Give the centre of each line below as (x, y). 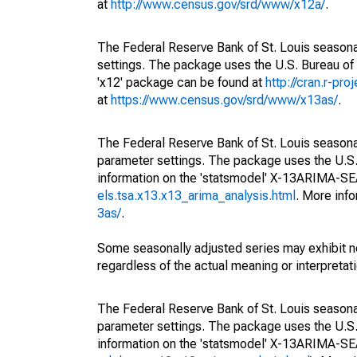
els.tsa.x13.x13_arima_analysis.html (196, 196)
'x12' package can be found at (181, 82)
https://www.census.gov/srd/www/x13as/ (224, 100)
